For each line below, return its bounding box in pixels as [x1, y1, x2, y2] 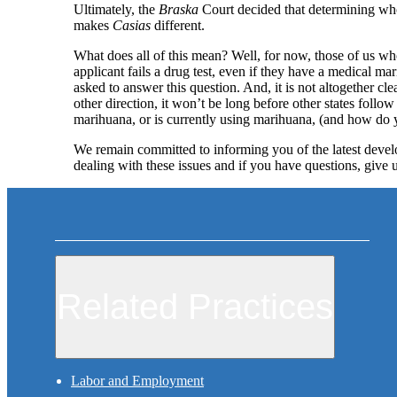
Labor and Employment [71, 373, 204, 389]
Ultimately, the [74, 2, 159, 18]
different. [151, 18, 205, 34]
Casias [113, 18, 151, 34]
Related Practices [57, 286, 333, 326]
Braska [159, 2, 202, 18]
